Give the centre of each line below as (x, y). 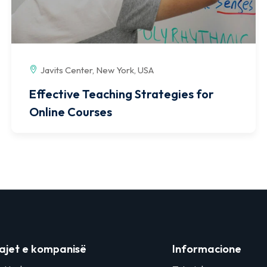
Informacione (207, 249)
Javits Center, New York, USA (97, 70)
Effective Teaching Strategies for (122, 94)
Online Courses (71, 112)
